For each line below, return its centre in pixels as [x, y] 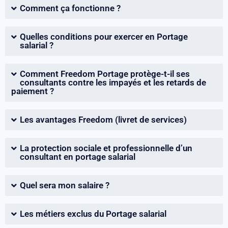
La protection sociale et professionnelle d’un [106, 148]
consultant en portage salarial [78, 156]
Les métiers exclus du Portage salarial [93, 213]
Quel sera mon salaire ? [65, 185]
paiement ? [33, 91]
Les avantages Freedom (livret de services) [103, 119]
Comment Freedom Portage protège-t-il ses [105, 74]
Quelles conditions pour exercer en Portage [104, 36]
